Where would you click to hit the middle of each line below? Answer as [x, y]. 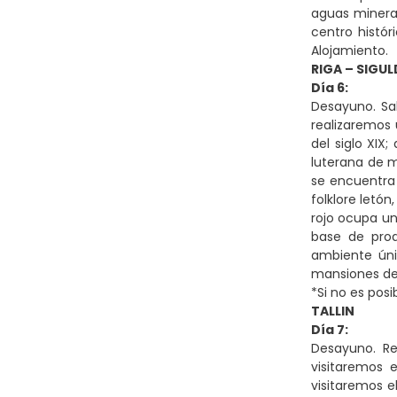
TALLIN [333, 311]
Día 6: [330, 88]
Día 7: [330, 330]
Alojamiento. [350, 51]
